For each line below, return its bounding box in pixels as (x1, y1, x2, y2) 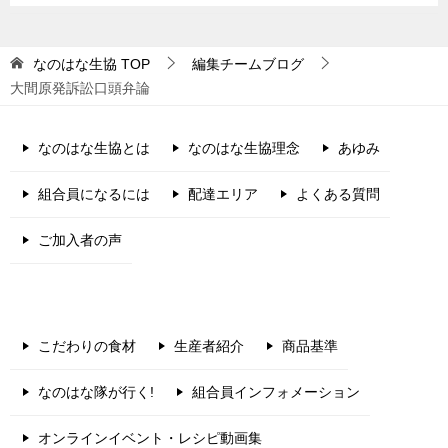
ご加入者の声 (38, 231, 122, 248)
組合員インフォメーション (192, 383, 360, 400)
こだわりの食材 (38, 337, 136, 354)
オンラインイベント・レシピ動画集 (38, 429, 262, 446)
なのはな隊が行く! (38, 383, 154, 400)
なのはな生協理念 (188, 139, 300, 156)
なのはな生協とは (38, 139, 150, 156)
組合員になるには (38, 185, 150, 202)
